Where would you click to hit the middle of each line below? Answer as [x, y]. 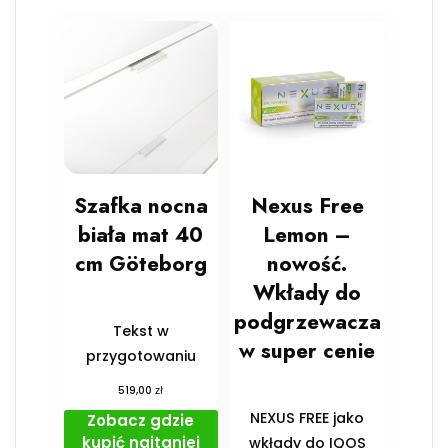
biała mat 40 [141, 234]
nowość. [307, 263]
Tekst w [140, 330]
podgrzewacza [307, 321]
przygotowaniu [140, 355]
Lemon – [307, 234]
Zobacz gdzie [141, 420]
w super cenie [307, 350]
